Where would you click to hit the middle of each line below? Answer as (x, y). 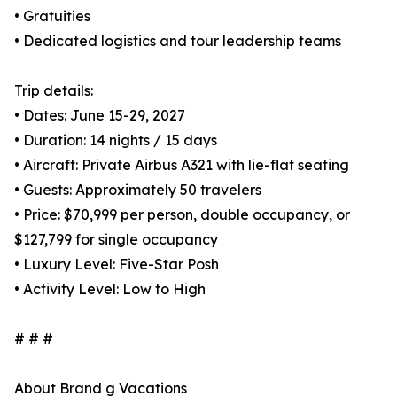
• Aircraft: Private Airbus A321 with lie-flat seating (182, 165)
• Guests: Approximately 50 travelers (138, 190)
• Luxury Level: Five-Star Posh (117, 265)
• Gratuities (52, 16)
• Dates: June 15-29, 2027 (100, 116)
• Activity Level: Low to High (110, 289)
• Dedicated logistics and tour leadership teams (178, 41)
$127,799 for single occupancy (116, 240)
